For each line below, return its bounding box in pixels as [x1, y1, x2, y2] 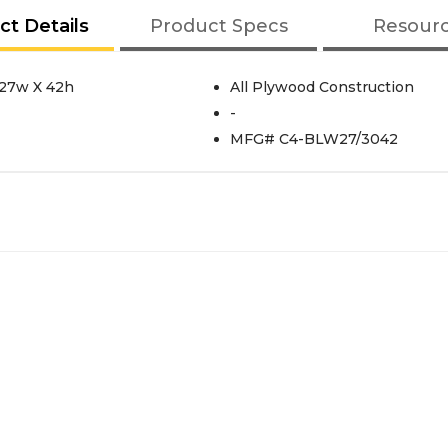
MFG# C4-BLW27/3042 [229, 130, 398, 148]
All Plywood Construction [229, 78, 414, 96]
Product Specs [149, 15, 288, 37]
